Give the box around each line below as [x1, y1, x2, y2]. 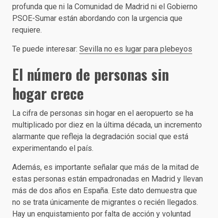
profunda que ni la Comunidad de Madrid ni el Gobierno [12, 2, 198, 11]
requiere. [12, 25, 42, 35]
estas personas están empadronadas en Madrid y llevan [12, 174, 203, 183]
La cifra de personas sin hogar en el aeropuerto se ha [12, 109, 193, 118]
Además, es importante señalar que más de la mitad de [12, 163, 199, 172]
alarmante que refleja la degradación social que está [12, 132, 188, 141]
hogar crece [12, 82, 84, 104]
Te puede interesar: [12, 44, 79, 54]
